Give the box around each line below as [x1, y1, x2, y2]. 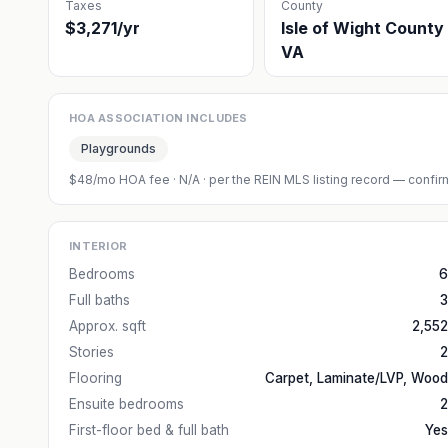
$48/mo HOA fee [69, 172, 170, 187]
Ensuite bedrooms [69, 396, 184, 412]
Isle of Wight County [280, 18, 444, 38]
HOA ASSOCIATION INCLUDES [69, 111, 248, 125]
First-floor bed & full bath [69, 422, 229, 438]
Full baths [69, 292, 130, 308]
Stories [69, 344, 114, 360]
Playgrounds [81, 141, 156, 156]
